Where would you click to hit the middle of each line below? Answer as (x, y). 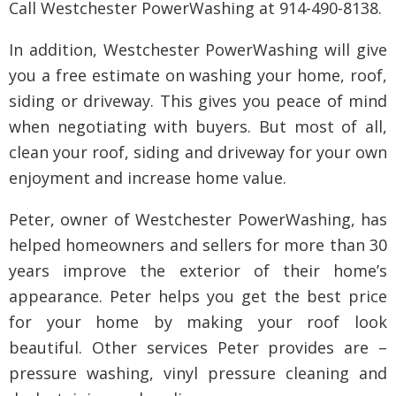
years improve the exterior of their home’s (198, 270)
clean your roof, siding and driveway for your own (198, 152)
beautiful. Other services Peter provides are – (198, 347)
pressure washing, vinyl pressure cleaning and (198, 373)
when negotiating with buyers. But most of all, (198, 126)
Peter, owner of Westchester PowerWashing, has (198, 219)
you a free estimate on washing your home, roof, (198, 75)
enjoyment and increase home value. (148, 178)
